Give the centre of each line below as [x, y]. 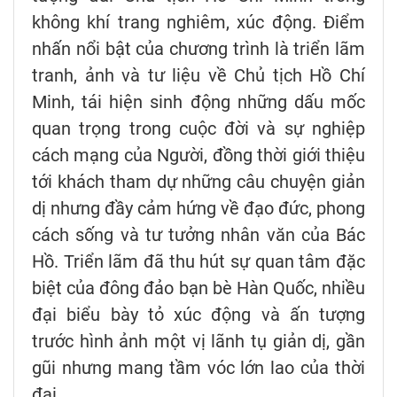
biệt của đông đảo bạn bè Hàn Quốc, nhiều [198, 288]
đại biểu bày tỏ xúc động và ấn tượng [198, 315]
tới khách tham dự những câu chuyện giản [198, 182]
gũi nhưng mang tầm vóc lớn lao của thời [198, 368]
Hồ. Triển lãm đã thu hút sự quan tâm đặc [198, 262]
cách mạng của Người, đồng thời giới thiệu [198, 156]
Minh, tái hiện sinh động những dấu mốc [198, 102]
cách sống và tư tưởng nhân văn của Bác [198, 235]
